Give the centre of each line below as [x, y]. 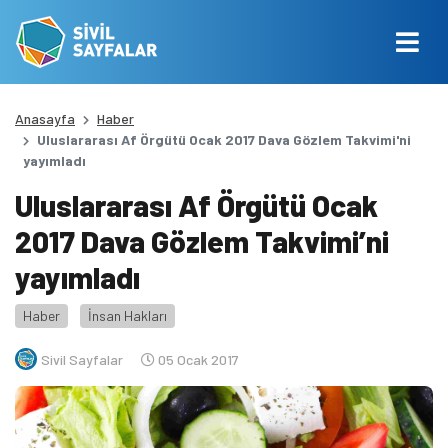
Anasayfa [45, 118]
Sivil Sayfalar [82, 359]
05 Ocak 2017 [197, 359]
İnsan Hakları [127, 315]
